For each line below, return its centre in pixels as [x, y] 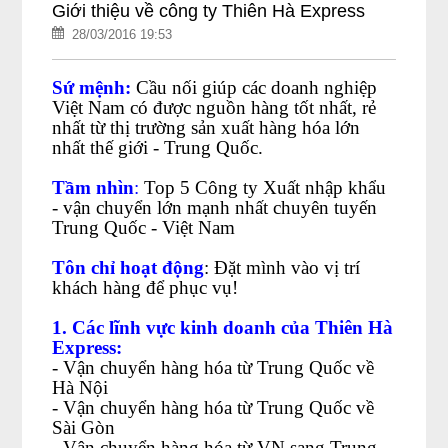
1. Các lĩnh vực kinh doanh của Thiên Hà [223, 327]
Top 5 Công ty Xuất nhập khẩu [263, 187]
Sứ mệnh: [92, 87]
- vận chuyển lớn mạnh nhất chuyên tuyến [215, 207]
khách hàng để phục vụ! [145, 287]
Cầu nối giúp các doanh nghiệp [254, 87]
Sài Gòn [84, 427]
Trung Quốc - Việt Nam [144, 227]
